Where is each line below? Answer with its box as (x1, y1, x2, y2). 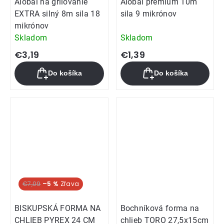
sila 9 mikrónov (120, 8, 177, 18)
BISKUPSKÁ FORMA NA (14, 203, 101, 213)
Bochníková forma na (120, 203, 199, 213)
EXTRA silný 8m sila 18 (14, 8, 100, 18)
